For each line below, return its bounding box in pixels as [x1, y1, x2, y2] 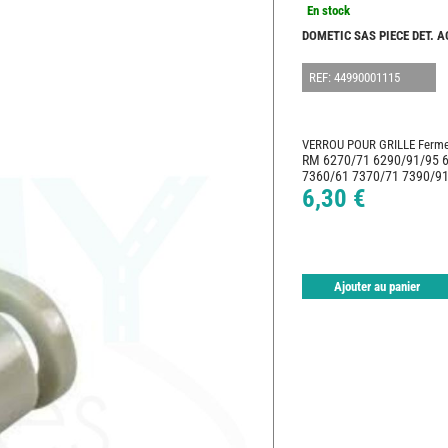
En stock [307, 3, 350, 19]
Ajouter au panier [334, 279, 420, 295]
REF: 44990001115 [309, 70, 400, 86]
